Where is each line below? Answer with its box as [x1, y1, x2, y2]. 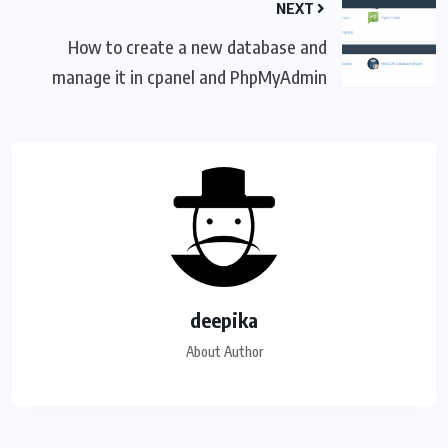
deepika [190, 306, 258, 332]
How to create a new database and [68, 34, 327, 58]
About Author [185, 342, 263, 360]
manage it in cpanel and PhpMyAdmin [52, 64, 327, 88]
